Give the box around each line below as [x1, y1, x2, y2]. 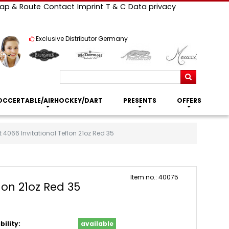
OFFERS [176, 96, 201, 105]
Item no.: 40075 [130, 173, 179, 181]
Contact [43, 2, 75, 12]
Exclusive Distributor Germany [35, 34, 128, 43]
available [80, 219, 113, 228]
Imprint [77, 2, 103, 12]
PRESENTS [123, 96, 156, 105]
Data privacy [128, 2, 176, 12]
